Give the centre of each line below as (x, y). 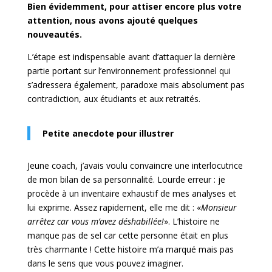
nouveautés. (54, 35)
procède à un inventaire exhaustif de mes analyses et (131, 194)
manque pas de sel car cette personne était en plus (127, 236)
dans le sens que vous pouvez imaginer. (105, 263)
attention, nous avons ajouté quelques (112, 21)
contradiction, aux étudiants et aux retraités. (114, 99)
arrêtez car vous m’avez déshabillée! (95, 222)
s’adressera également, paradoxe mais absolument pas (136, 85)
